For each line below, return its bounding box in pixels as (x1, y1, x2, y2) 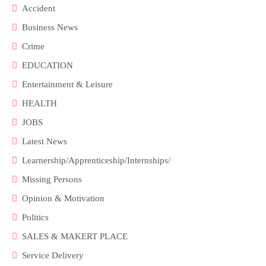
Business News (22, 23, 78, 33)
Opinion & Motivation (22, 194, 104, 204)
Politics (22, 213, 49, 223)
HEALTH (22, 99, 57, 109)
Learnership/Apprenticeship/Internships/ (22, 156, 170, 166)
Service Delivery (22, 251, 84, 261)
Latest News (22, 137, 67, 147)
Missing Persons (22, 175, 82, 185)
